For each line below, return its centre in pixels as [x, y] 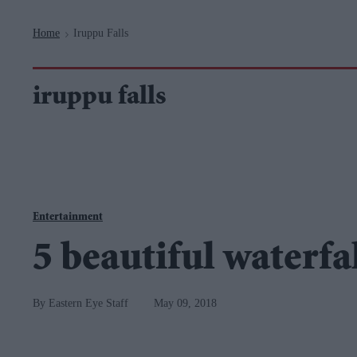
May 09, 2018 [185, 303]
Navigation [138, 8]
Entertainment [68, 218]
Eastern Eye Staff [88, 303]
